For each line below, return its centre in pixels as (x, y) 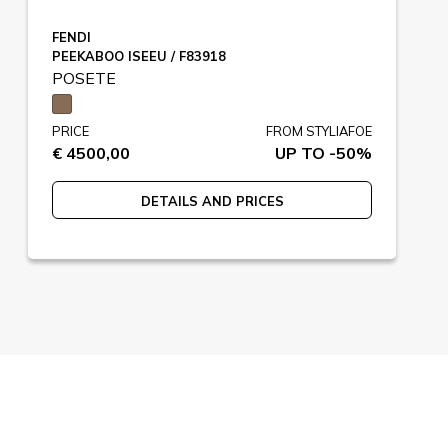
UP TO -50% (323, 152)
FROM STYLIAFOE (319, 130)
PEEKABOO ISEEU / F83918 (139, 55)
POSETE (84, 77)
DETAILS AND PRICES (212, 200)
